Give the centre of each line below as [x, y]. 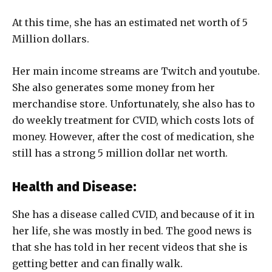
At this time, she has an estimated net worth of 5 [130, 22]
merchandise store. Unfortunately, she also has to [134, 104]
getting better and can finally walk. [97, 263]
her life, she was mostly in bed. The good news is [132, 230]
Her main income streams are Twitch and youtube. [136, 71]
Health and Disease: [74, 186]
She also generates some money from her [114, 87]
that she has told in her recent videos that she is [130, 247]
